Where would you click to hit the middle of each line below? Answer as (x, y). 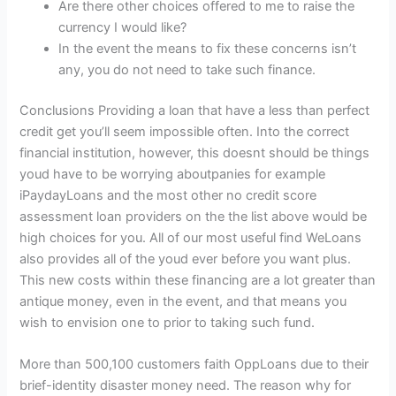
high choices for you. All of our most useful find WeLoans (191, 238)
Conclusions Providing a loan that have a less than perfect (195, 111)
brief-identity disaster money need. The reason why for (186, 386)
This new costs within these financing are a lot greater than (198, 281)
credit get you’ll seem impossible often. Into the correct (185, 132)
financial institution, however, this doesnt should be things (195, 153)
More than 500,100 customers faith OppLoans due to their (194, 365)
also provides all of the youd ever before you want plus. (186, 259)
